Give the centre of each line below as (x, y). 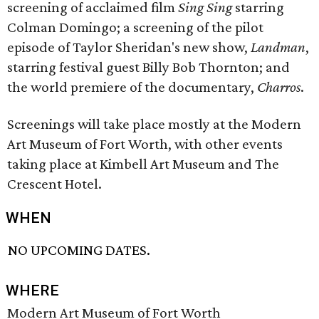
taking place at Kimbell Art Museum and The (143, 164)
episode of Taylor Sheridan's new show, (129, 47)
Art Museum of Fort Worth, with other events (145, 144)
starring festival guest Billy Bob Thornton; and (148, 67)
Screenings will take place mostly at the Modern (154, 124)
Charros (279, 87)
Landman (278, 47)
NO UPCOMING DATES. (79, 250)
